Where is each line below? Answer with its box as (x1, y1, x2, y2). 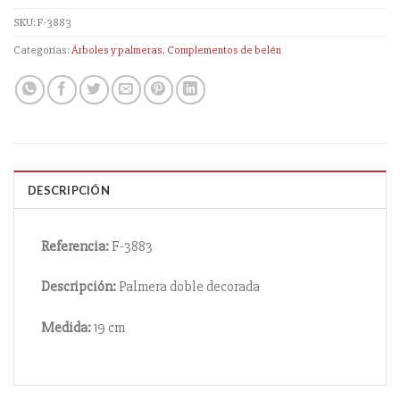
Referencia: (41, 237, 109, 255)
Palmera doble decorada (116, 278, 260, 296)
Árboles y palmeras (71, 42, 162, 57)
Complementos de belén (167, 42, 281, 57)
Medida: (41, 319, 91, 337)
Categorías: (13, 42, 71, 57)
